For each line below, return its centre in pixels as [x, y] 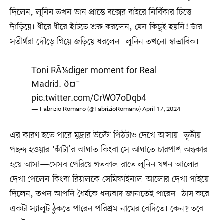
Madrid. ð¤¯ [55, 84]
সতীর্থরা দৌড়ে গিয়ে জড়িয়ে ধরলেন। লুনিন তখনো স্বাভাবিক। [104, 42]
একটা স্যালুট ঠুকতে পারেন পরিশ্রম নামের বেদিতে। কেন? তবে [106, 208]
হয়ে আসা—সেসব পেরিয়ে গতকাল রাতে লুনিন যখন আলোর [104, 164]
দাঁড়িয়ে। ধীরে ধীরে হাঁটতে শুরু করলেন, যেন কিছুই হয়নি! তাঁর [106, 27]
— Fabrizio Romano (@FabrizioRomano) [87, 109]
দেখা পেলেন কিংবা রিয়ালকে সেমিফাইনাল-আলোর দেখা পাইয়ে [109, 179]
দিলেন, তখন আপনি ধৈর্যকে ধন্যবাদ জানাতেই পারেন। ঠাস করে [109, 194]
